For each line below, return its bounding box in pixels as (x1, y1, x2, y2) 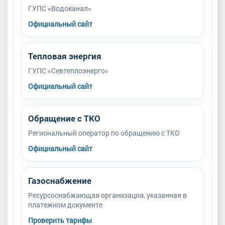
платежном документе (28, 199, 102, 209)
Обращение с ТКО (28, 112, 100, 124)
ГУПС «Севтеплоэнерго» (28, 65, 108, 75)
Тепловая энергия (28, 50, 101, 62)
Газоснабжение (28, 174, 91, 186)
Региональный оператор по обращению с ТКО (28, 128, 180, 138)
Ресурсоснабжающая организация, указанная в (28, 190, 187, 200)
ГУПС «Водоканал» (28, 3, 91, 13)
